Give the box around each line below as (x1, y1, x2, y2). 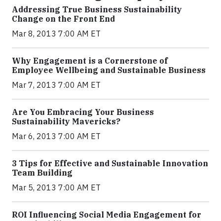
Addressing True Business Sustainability (12, 4, 182, 14)
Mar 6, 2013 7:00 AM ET (12, 131, 101, 141)
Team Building (12, 168, 73, 178)
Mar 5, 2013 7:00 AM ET (12, 183, 101, 192)
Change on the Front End (12, 14, 115, 24)
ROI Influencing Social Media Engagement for (12, 210, 201, 220)
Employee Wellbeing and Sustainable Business (12, 65, 206, 75)
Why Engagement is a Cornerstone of (12, 56, 168, 66)
